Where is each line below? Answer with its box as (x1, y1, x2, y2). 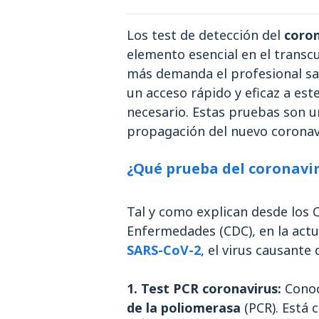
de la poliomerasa (127, 299, 241, 316)
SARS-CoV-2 (127, 241, 201, 258)
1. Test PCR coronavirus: (127, 280, 281, 297)
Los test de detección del (127, 26, 284, 43)
